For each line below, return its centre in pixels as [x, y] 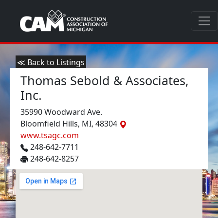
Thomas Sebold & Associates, [105, 80]
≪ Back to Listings [51, 62]
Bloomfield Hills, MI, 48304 [70, 124]
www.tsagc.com [50, 135]
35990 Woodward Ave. [61, 112]
